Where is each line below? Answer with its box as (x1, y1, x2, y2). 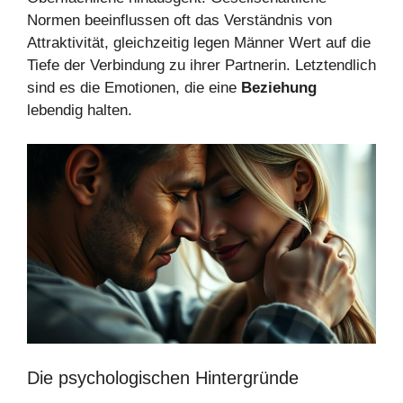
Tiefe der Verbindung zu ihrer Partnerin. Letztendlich (27, 56, 376, 74)
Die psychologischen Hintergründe (27, 367, 299, 388)
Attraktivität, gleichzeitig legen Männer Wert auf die (27, 33, 371, 51)
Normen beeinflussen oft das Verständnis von (27, 11, 332, 29)
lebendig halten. (27, 101, 132, 119)
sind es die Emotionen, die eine (27, 78, 241, 96)
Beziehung (241, 78, 317, 96)
